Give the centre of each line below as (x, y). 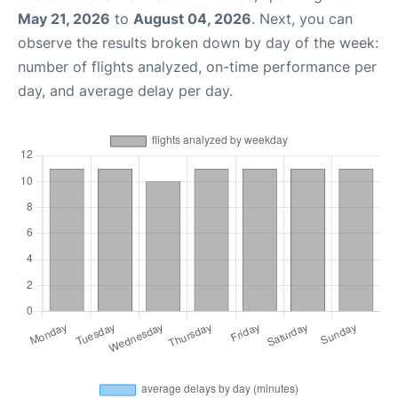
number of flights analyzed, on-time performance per (197, 67)
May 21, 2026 (64, 19)
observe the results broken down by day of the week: (198, 43)
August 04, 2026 (192, 19)
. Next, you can (302, 19)
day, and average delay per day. (125, 91)
